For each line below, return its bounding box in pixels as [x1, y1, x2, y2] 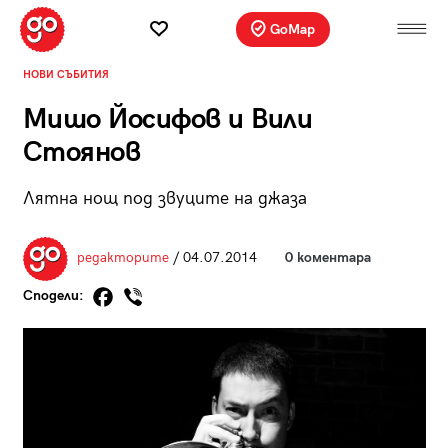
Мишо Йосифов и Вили [22, 102, 312, 136]
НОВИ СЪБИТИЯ [22, 67, 109, 81]
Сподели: [22, 287, 88, 305]
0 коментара [284, 249, 371, 267]
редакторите [76, 249, 169, 267]
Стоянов [22, 135, 140, 169]
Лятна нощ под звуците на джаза [22, 187, 307, 209]
